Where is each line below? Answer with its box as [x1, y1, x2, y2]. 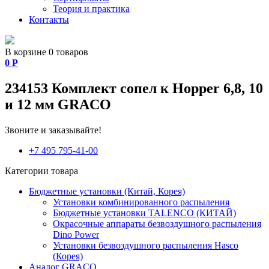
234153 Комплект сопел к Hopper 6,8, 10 [5, 80, 263, 96]
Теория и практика [53, 4, 130, 14]
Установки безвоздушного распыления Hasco [53, 240, 238, 250]
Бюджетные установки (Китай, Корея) [29, 186, 185, 196]
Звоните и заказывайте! [5, 124, 101, 135]
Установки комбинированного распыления [53, 196, 229, 207]
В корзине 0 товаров [5, 47, 88, 57]
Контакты [29, 14, 69, 25]
